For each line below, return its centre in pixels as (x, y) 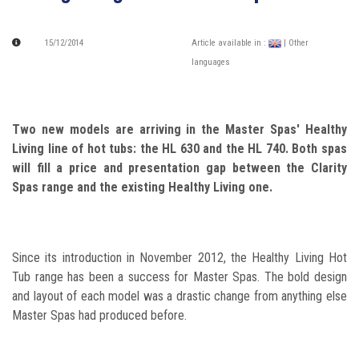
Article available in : (230, 43)
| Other (296, 43)
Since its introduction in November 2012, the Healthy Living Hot (179, 258)
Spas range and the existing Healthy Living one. (142, 188)
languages (211, 63)
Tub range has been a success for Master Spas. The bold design (179, 277)
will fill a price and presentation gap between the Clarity (179, 168)
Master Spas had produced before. (99, 316)
